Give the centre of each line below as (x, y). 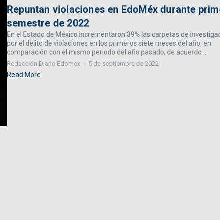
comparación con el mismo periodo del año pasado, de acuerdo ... (107, 52)
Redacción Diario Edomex (43, 64)
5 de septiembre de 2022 (124, 64)
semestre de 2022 (48, 23)
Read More (24, 75)
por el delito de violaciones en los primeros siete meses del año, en (109, 43)
